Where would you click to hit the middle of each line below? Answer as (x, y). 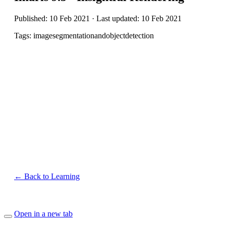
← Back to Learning (47, 177)
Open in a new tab (43, 214)
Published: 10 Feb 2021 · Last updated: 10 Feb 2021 (98, 18)
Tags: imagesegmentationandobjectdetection (84, 35)
